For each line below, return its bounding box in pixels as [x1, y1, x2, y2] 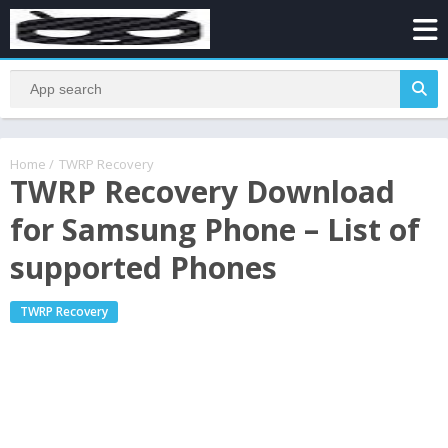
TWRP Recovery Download [10, 170, 395, 212]
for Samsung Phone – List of [10, 208, 420, 250]
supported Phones [10, 246, 277, 288]
